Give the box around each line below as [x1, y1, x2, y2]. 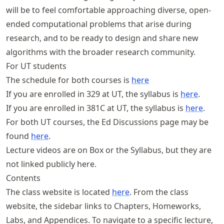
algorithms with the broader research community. [6, 46, 195, 57]
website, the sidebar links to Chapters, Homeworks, [6, 200, 201, 211]
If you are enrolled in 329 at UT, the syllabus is [6, 88, 180, 99]
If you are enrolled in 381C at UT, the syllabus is [6, 102, 185, 113]
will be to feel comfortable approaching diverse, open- [6, 4, 211, 15]
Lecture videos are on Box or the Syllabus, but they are [6, 144, 211, 155]
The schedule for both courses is [6, 74, 131, 85]
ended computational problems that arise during [6, 18, 191, 29]
